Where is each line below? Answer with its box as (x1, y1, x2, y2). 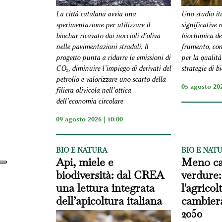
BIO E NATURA (55, 146, 107, 155)
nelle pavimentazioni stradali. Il (55, 43, 148, 52)
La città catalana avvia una (55, 10, 136, 19)
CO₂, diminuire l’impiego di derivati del (55, 64, 171, 73)
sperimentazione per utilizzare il (55, 21, 150, 30)
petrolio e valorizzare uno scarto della (55, 75, 166, 84)
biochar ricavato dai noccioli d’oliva (55, 32, 160, 41)
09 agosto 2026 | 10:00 (55, 115, 123, 123)
